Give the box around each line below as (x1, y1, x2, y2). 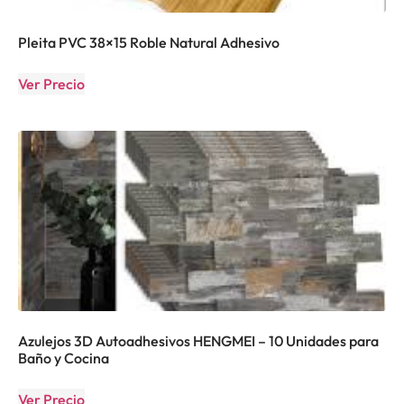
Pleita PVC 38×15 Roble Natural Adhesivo (18, 32, 280, 51)
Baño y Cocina (18, 348, 109, 367)
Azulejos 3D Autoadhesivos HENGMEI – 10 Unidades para (18, 331, 379, 350)
